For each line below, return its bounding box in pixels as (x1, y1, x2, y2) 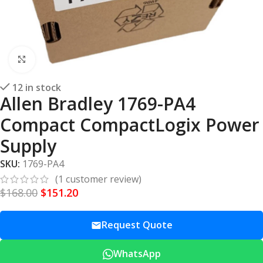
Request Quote (101, 218, 173, 232)
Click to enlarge (35, 54, 101, 66)
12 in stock (12, 81, 61, 94)
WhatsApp (113, 247, 161, 261)
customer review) (63, 173, 141, 186)
